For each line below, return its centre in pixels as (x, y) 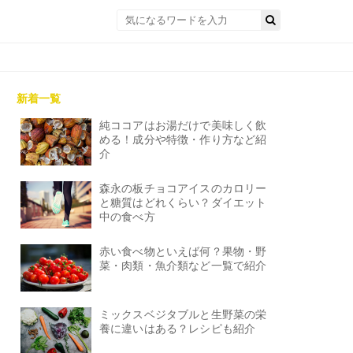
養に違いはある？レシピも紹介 (178, 329)
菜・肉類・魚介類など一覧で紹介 (183, 266)
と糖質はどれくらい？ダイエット (183, 203)
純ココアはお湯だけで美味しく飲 (183, 125)
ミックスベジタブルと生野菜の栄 (183, 314)
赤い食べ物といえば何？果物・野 (183, 251)
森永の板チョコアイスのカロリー (183, 188)
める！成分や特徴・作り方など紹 (183, 139)
